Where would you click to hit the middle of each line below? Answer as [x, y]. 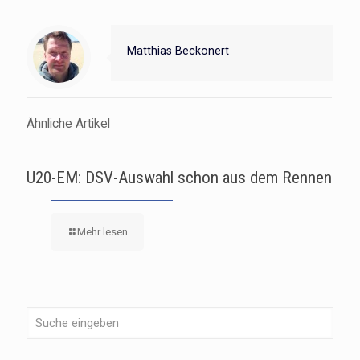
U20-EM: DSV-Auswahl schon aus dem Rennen [179, 178]
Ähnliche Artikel [68, 124]
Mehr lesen [102, 232]
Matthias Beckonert [178, 51]
